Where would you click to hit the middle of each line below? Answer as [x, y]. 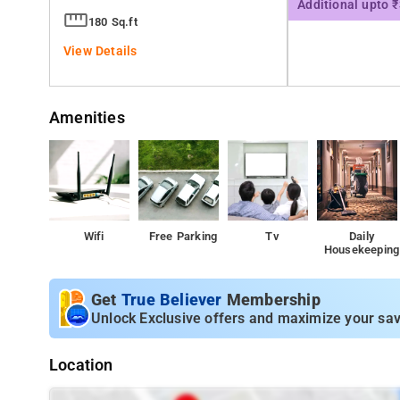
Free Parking [183, 236]
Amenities [87, 118]
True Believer [174, 300]
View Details [100, 51]
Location [81, 365]
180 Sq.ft [113, 22]
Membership [273, 300]
